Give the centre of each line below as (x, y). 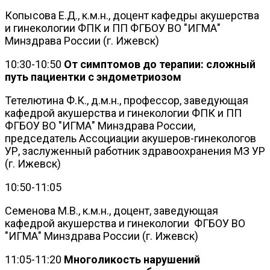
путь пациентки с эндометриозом (93, 77)
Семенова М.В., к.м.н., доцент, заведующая (111, 210)
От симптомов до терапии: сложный (159, 64)
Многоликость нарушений (132, 259)
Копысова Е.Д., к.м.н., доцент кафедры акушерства (132, 15)
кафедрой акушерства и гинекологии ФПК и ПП (123, 113)
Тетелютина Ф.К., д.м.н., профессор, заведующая (127, 100)
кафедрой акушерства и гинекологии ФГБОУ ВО (125, 223)
